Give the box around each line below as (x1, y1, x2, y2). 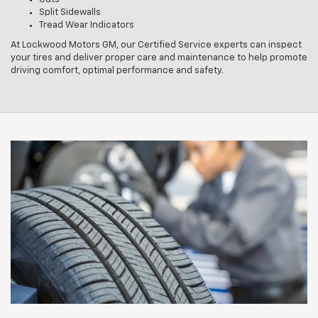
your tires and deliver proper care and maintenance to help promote (11, 53, 307, 62)
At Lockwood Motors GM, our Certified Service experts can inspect (11, 40, 302, 50)
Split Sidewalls (39, 7, 101, 17)
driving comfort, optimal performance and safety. (11, 65, 224, 75)
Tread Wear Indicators (39, 20, 134, 30)
